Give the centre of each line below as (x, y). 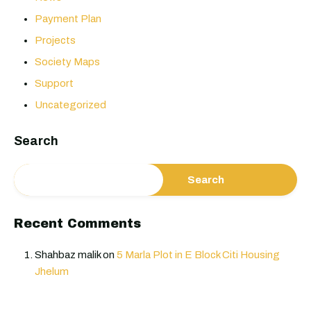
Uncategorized (70, 105)
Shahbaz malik (68, 255)
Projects (55, 41)
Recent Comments (77, 224)
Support (54, 84)
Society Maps (67, 62)
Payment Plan (68, 19)
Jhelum (52, 272)
